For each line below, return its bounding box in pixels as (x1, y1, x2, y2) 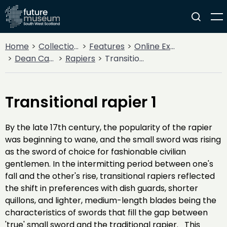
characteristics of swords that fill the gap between (5, 207, 208, 218)
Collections (39, 41, 74, 52)
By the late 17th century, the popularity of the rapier (5, 122, 212, 133)
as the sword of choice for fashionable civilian (5, 146, 186, 158)
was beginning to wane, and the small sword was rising (5, 134, 221, 145)
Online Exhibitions (134, 41, 170, 52)
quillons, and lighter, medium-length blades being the (5, 195, 216, 206)
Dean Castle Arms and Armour (15, 53, 49, 64)
